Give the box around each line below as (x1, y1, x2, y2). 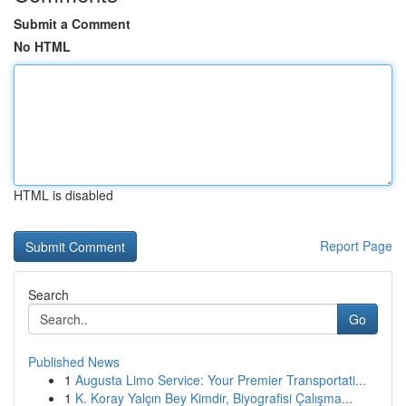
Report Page (320, 237, 392, 255)
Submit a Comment (14, 14, 130, 33)
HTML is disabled (14, 186, 113, 204)
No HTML (14, 37, 71, 55)
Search (28, 285, 69, 304)
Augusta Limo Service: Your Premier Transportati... (75, 371, 366, 389)
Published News (28, 353, 120, 371)
